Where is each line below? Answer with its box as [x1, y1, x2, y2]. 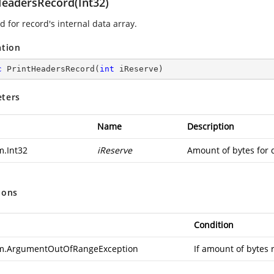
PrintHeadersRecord [7, 64, 95, 73]
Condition [194, 219, 234, 231]
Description [187, 120, 234, 132]
